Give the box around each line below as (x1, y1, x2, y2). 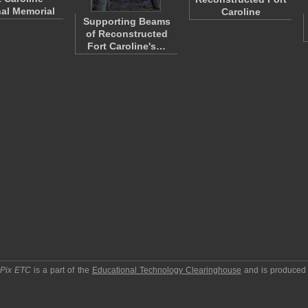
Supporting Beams (82, 16, 170, 27)
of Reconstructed (85, 28, 168, 39)
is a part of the (31, 265, 92, 275)
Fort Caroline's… (87, 41, 166, 52)
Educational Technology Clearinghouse (91, 265, 241, 275)
